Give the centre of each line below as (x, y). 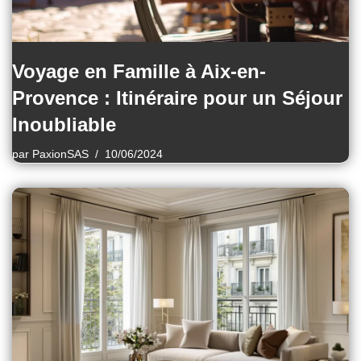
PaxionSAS (60, 155)
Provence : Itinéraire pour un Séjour (177, 98)
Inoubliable (64, 125)
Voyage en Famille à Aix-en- (139, 72)
